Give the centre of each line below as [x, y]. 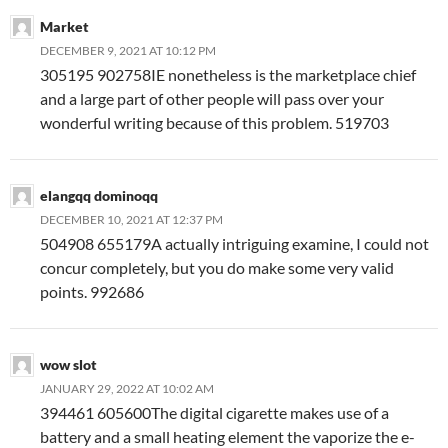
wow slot [68, 365]
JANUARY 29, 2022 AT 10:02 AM [127, 389]
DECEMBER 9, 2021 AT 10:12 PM [128, 51]
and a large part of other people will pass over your [212, 99]
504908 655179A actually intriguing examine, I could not [234, 244]
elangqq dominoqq [99, 196]
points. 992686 [92, 292]
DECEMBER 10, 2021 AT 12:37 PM [131, 220]
